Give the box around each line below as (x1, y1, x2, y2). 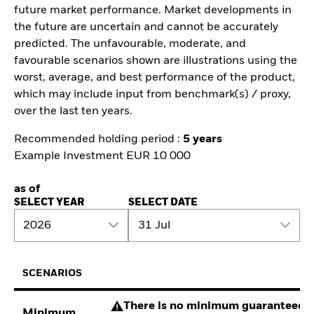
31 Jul (137, 219, 170, 231)
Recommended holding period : (14, 134, 183, 146)
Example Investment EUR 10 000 (14, 151, 191, 163)
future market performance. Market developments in (14, 4, 292, 16)
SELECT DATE (128, 198, 198, 208)
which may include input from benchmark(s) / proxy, (14, 88, 291, 100)
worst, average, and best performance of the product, (14, 71, 295, 83)
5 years (183, 134, 222, 146)
